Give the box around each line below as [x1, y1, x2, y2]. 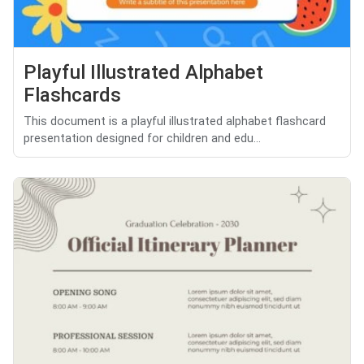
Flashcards [24, 83, 121, 106]
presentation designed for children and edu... [24, 131, 261, 145]
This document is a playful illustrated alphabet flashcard [24, 114, 326, 128]
